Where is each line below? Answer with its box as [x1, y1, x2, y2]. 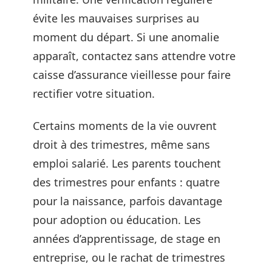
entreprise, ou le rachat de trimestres [33, 250, 225, 265]
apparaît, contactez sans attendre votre [33, 48, 236, 63]
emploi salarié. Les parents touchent [33, 156, 221, 171]
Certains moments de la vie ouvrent [33, 118, 217, 133]
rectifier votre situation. [33, 86, 155, 101]
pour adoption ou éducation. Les [33, 212, 201, 227]
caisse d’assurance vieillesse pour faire [33, 67, 231, 82]
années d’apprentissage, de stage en [33, 231, 220, 246]
